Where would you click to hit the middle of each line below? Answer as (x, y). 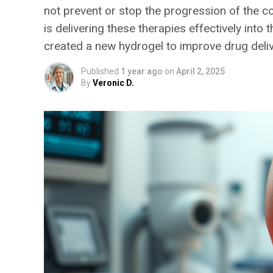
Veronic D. (113, 83)
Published (100, 71)
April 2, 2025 (200, 71)
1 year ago (142, 71)
